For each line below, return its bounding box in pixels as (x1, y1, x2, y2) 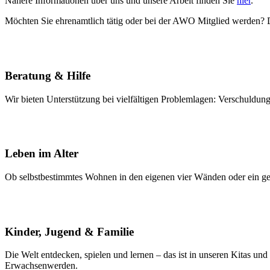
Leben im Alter (5, 147, 78, 160)
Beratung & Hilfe (5, 69, 90, 82)
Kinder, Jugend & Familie (5, 225, 134, 238)
